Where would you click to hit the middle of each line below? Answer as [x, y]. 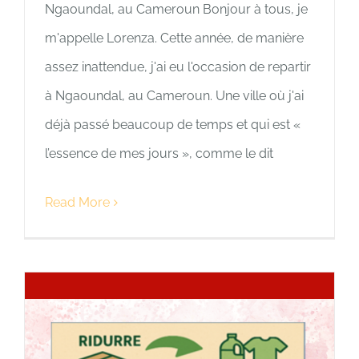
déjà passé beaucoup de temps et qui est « [173, 125]
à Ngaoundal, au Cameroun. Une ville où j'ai [174, 96]
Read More [77, 203]
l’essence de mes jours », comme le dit [159, 154]
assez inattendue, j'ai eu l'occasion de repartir [178, 67]
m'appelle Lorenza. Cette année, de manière [174, 38]
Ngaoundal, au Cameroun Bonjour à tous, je [176, 10]
